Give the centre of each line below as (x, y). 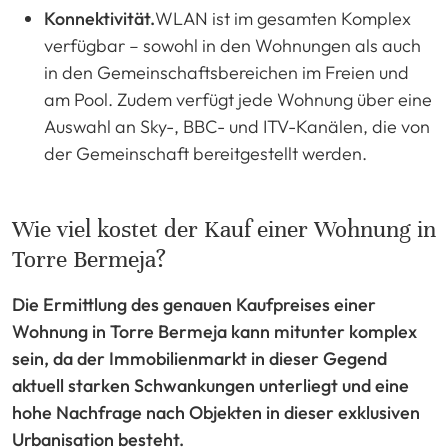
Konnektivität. (99, 18)
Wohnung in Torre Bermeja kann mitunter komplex (214, 331)
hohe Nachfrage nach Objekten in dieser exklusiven (216, 412)
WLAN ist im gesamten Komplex (283, 18)
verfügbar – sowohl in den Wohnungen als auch (232, 45)
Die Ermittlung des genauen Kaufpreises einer (194, 304)
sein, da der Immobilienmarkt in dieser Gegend (199, 358)
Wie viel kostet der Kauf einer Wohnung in (224, 229)
